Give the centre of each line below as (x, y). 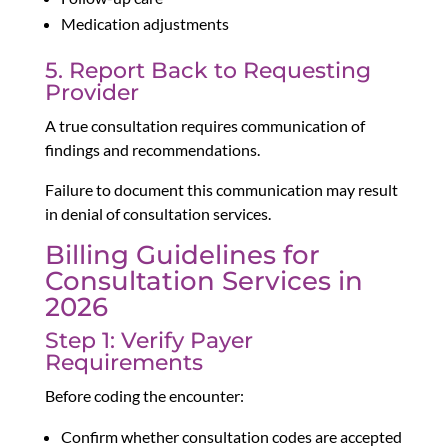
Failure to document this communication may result (221, 190)
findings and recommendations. (152, 150)
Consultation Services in (203, 281)
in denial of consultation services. (157, 214)
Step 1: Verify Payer (148, 341)
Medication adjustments (144, 24)
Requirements (123, 363)
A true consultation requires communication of (204, 126)
